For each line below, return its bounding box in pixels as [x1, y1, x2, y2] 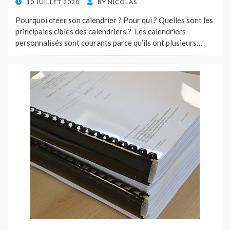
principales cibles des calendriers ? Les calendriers [15, 27, 186, 36]
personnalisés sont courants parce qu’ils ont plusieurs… [15, 38, 202, 48]
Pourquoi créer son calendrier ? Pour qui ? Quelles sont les [15, 15, 213, 25]
